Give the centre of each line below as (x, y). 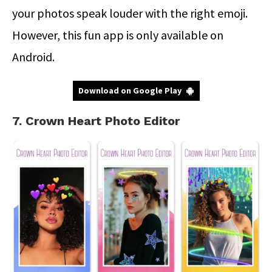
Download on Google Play (130, 90)
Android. (35, 56)
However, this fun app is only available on (118, 35)
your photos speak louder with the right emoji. (130, 13)
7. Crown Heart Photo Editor (96, 121)
